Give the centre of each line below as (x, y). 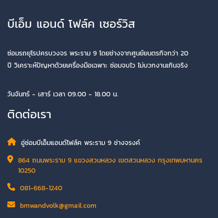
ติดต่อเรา (29, 114)
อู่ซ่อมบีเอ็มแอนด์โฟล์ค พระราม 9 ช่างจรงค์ (81, 143)
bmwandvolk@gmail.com (58, 205)
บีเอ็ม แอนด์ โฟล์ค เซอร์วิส (71, 23)
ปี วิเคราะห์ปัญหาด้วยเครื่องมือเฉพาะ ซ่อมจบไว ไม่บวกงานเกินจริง (98, 65)
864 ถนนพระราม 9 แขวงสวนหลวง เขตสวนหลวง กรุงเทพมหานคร (110, 160)
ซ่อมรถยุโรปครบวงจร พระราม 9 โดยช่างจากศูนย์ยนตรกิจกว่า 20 (98, 53)
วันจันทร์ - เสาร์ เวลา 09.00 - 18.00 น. (63, 94)
